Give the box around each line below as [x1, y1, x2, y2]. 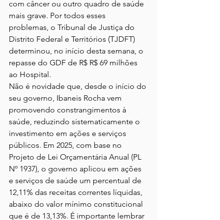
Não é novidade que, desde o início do [9, 81, 148, 91]
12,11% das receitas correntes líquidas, [9, 187, 144, 197]
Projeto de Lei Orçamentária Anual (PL [9, 152, 143, 162]
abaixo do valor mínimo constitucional [9, 199, 145, 209]
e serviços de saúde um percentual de [9, 175, 143, 185]
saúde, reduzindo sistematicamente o [9, 116, 142, 126]
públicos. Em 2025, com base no [9, 140, 124, 150]
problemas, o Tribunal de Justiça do [9, 22, 137, 32]
